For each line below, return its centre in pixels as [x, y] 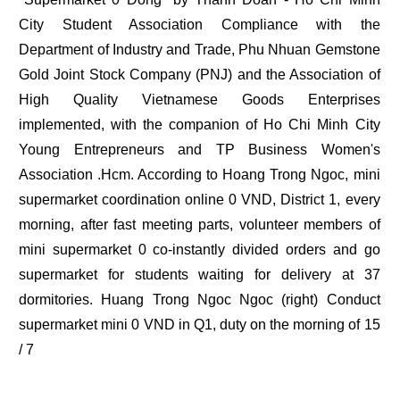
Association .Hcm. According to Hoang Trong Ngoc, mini [200, 175]
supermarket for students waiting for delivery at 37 [200, 275]
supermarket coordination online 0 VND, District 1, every [200, 200]
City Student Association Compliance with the [200, 25]
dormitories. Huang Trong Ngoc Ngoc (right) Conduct [200, 300]
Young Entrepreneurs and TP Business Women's [200, 150]
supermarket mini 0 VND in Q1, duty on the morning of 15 [200, 325]
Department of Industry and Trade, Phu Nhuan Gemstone [200, 50]
